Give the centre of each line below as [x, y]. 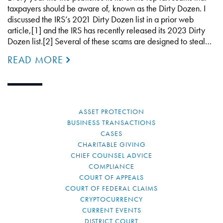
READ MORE [37, 60]
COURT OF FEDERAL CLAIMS [111, 188]
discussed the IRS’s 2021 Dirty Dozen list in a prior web [101, 19]
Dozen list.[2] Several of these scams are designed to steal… [110, 41]
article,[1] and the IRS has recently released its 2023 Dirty [106, 30]
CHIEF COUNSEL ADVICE [111, 155]
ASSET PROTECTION [111, 111]
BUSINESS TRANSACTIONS [111, 122]
